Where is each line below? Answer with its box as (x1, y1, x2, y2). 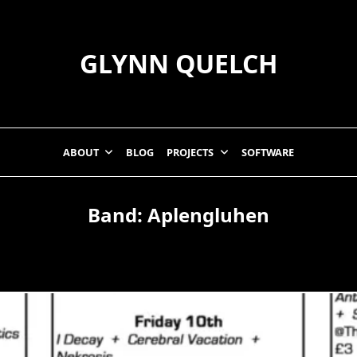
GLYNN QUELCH (80, 46, 277, 80)
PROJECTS (167, 145, 214, 159)
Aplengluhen (147, 202, 269, 228)
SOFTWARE (241, 145, 295, 159)
